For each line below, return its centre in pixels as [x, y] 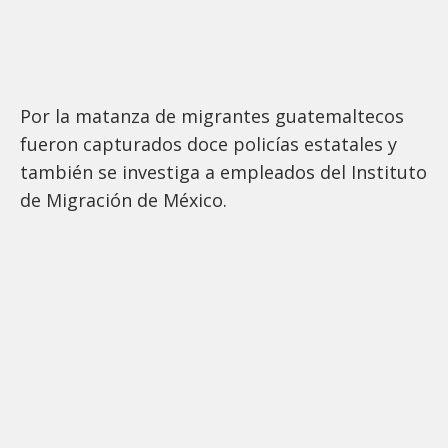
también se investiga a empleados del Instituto [223, 171]
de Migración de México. [123, 199]
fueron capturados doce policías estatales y [208, 143]
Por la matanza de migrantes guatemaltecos [212, 115]
